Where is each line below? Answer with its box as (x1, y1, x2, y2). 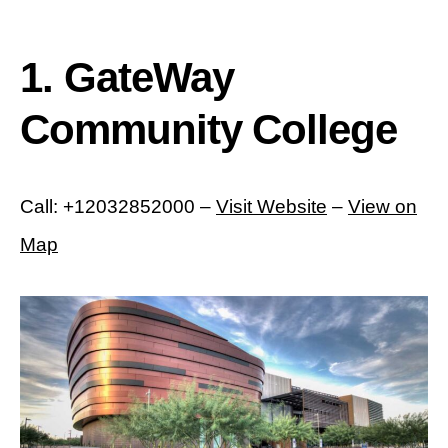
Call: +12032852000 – (20, 196, 216, 218)
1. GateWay (20, 54, 234, 102)
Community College (20, 106, 398, 154)
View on (348, 196, 417, 218)
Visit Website (216, 196, 327, 218)
